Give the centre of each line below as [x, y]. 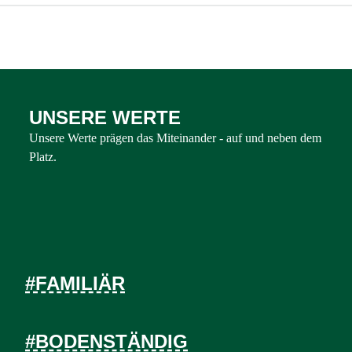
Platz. [43, 157]
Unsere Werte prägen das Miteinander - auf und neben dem [176, 138]
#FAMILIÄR [75, 283]
